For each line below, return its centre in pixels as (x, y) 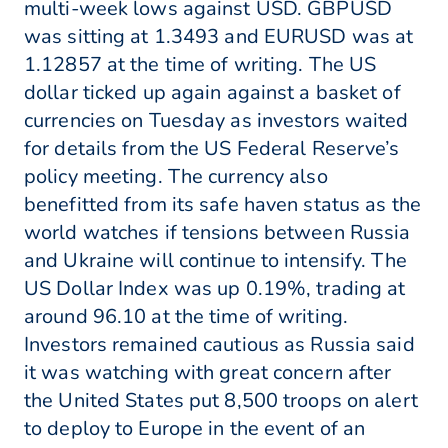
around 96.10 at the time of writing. (186, 317)
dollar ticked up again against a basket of (212, 93)
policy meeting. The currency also (176, 177)
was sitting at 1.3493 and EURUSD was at (219, 37)
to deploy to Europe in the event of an (195, 429)
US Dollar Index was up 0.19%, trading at (215, 289)
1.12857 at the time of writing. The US (200, 65)
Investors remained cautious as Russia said (219, 345)
